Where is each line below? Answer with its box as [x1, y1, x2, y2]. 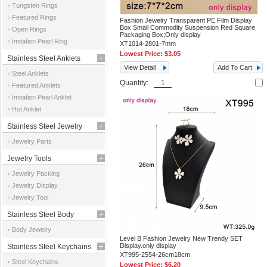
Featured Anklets [12, 82, 61, 89]
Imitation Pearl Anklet [12, 94, 72, 101]
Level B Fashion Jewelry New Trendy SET [120, 235, 243, 242]
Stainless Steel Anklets [7, 54, 80, 63]
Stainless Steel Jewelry [7, 122, 82, 131]
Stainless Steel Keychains [7, 243, 91, 251]
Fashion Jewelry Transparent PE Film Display [120, 17, 253, 24]
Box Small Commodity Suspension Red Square [120, 24, 256, 31]
